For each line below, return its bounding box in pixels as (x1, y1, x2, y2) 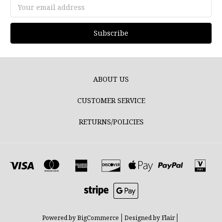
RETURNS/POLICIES (78, 116, 144, 126)
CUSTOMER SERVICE (77, 95, 145, 105)
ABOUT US (93, 74, 129, 84)
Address (10, 7, 39, 17)
